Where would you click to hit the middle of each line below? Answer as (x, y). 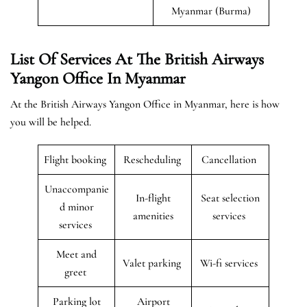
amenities (153, 216)
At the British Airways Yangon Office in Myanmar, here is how (145, 104)
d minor (76, 207)
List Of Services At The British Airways (137, 59)
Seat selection (230, 198)
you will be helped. (51, 122)
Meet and (76, 254)
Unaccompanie (76, 189)
